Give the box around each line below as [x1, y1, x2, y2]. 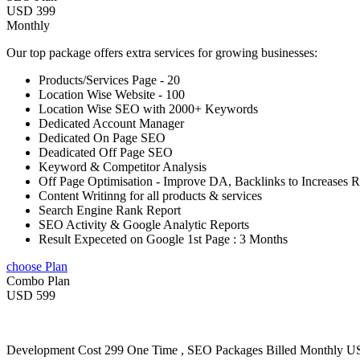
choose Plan [6, 260, 67, 274]
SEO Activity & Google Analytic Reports [39, 218, 249, 232]
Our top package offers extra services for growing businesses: [6, 46, 317, 60]
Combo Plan [6, 274, 70, 288]
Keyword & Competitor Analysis [39, 160, 207, 174]
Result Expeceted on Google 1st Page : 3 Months [39, 232, 288, 247]
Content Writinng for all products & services [39, 189, 262, 203]
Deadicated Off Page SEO [39, 145, 173, 160]
